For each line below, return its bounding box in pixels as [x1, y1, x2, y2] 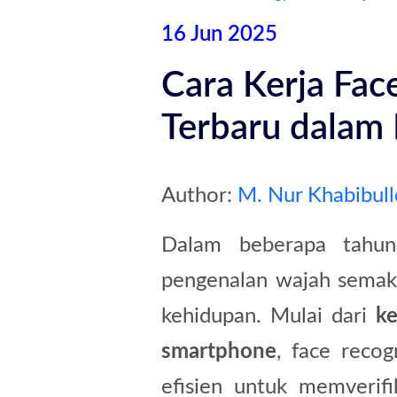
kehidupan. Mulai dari [161, 306, 376, 327]
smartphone [161, 341, 276, 362]
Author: [161, 185, 237, 206]
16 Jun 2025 [161, 24, 277, 45]
